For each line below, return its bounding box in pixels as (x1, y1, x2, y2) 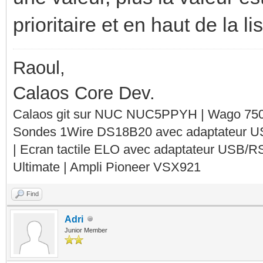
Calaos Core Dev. (13, 82, 155, 103)
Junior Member (65, 226, 107, 234)
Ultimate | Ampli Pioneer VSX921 (13, 159, 201, 174)
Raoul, (13, 57, 65, 78)
